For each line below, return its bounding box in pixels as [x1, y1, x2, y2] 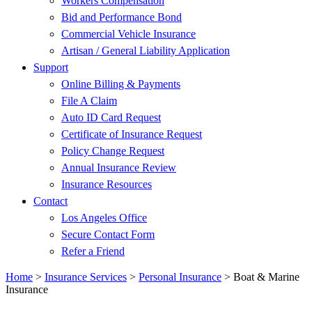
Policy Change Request [61, 145, 164, 157]
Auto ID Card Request [61, 111, 161, 123]
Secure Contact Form [61, 228, 155, 240]
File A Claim [61, 95, 117, 107]
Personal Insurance [139, 271, 221, 283]
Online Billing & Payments [61, 78, 180, 90]
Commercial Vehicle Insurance [61, 28, 196, 40]
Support [33, 61, 68, 73]
